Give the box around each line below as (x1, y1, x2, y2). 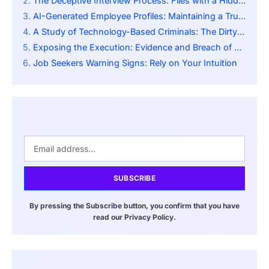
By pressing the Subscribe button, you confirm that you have (29, 201, 240, 211)
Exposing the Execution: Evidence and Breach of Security (33, 42, 234, 53)
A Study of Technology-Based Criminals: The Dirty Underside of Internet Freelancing (33, 26, 237, 37)
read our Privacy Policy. (93, 213, 176, 222)
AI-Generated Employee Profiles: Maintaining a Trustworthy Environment (33, 11, 238, 22)
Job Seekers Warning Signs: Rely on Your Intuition (33, 58, 237, 68)
